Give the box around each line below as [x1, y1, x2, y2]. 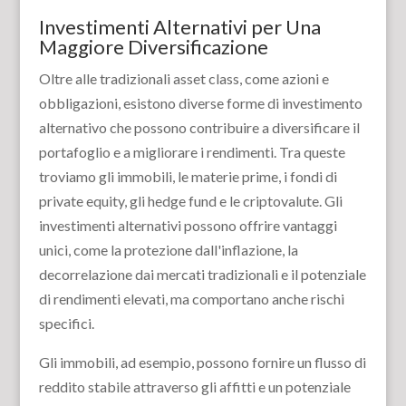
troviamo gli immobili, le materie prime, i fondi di [38, 168, 337, 185]
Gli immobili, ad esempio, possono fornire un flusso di [38, 353, 366, 371]
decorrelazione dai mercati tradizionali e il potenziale [38, 266, 366, 283]
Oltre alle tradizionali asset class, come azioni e [38, 70, 329, 87]
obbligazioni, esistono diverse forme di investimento [38, 94, 362, 111]
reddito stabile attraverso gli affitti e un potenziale [38, 378, 351, 395]
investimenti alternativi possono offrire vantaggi [38, 217, 337, 234]
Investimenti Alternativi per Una [38, 14, 321, 39]
